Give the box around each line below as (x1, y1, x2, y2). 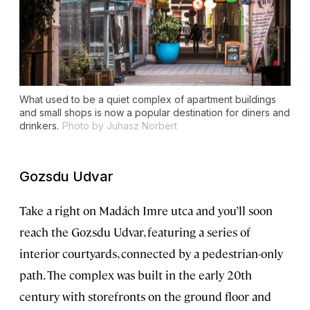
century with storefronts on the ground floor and (19, 289, 271, 304)
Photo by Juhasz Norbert (62, 120, 177, 132)
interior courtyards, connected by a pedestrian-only (19, 246, 283, 262)
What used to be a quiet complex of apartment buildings (19, 93, 276, 106)
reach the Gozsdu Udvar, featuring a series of (19, 224, 250, 240)
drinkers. (19, 120, 59, 132)
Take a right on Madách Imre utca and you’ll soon (19, 203, 273, 219)
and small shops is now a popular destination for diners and (19, 107, 290, 119)
